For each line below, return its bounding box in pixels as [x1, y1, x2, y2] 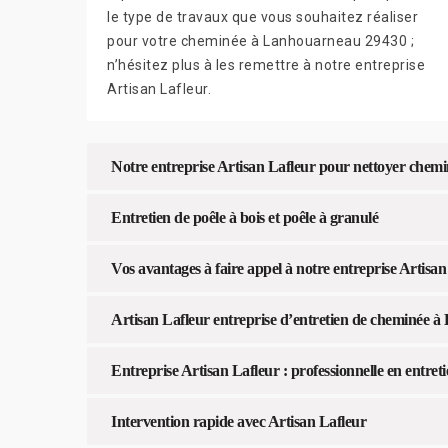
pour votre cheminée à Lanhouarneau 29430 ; [107, 32, 414, 49]
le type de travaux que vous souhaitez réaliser [107, 8, 418, 25]
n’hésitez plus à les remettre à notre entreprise [107, 56, 425, 73]
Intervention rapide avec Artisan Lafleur [111, 412, 366, 430]
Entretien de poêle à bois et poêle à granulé [111, 208, 378, 226]
